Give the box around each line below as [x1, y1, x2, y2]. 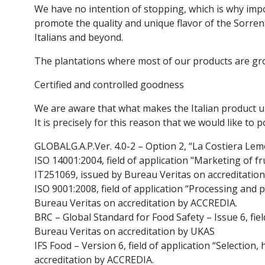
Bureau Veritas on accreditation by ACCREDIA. [34, 196, 237, 210]
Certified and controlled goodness [34, 78, 184, 92]
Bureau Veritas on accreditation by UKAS [34, 225, 215, 238]
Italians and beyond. [34, 31, 123, 44]
